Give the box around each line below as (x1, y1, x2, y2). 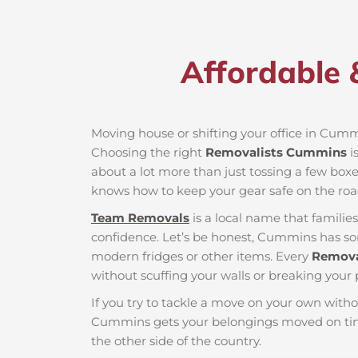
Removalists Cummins (205, 145, 347, 161)
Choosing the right (91, 145, 205, 161)
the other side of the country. (91, 333, 261, 349)
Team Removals (91, 210, 189, 226)
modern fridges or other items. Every (91, 249, 312, 265)
